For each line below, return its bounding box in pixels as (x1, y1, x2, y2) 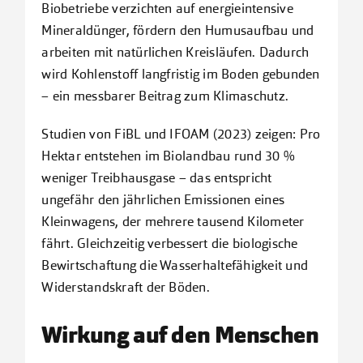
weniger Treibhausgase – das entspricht (41, 172, 272, 186)
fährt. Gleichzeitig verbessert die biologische (41, 237, 298, 251)
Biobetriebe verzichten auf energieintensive (41, 2, 293, 16)
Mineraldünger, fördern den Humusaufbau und (41, 24, 314, 38)
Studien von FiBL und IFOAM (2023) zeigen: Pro (41, 128, 321, 142)
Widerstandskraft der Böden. (41, 281, 210, 295)
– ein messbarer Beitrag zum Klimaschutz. (41, 90, 289, 104)
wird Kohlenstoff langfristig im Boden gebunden (41, 68, 320, 82)
